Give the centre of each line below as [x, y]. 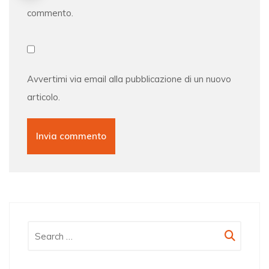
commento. [50, 13]
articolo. [44, 97]
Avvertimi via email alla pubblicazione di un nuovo [129, 79]
